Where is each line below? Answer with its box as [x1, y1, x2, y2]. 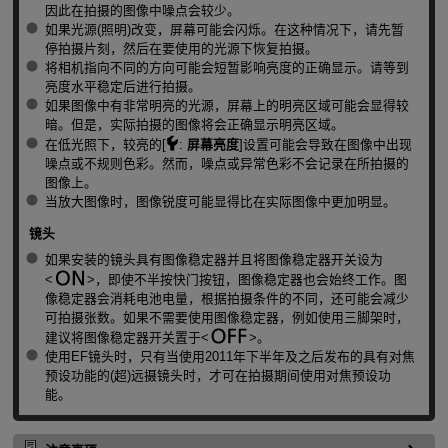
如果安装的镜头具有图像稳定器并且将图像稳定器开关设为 [44, 251, 383, 267]
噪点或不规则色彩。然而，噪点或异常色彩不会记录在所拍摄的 [44, 156, 409, 172]
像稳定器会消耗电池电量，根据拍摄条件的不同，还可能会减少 [44, 290, 409, 306]
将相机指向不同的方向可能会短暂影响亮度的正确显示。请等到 [44, 60, 409, 76]
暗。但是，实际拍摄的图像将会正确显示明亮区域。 [44, 117, 344, 133]
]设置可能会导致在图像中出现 [238, 137, 412, 153]
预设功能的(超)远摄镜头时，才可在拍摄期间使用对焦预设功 [44, 367, 391, 383]
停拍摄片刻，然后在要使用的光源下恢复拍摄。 [44, 41, 318, 57]
